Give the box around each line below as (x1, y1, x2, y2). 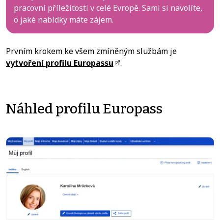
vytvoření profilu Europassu (6, 57, 113, 68)
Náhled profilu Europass (6, 100, 163, 117)
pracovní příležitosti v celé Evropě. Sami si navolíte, (14, 2, 202, 13)
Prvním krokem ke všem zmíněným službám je (6, 45, 177, 56)
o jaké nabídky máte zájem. (14, 14, 113, 25)
